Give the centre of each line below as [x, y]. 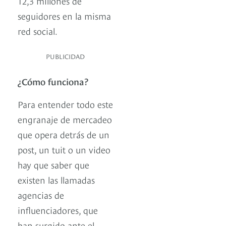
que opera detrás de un [64, 134]
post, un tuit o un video [64, 149]
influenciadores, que [58, 210]
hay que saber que [53, 164]
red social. [38, 31]
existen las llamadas [56, 180]
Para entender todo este [65, 104]
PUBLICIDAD [65, 56]
